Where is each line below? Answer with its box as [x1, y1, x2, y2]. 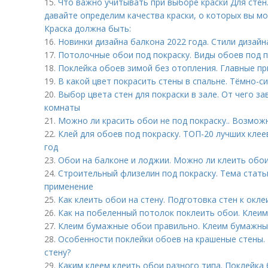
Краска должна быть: [44, 23, 131, 34]
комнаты [44, 102, 80, 113]
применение [44, 181, 93, 192]
